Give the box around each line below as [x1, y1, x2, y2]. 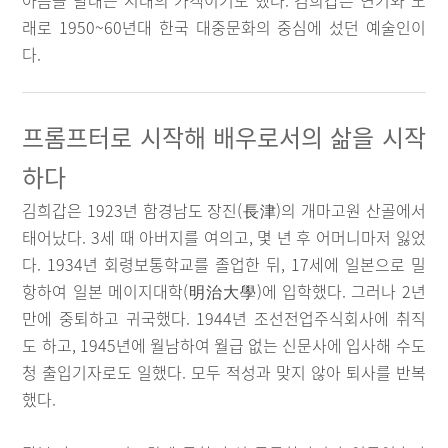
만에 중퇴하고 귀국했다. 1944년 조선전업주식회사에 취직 [22, 306, 426, 330]
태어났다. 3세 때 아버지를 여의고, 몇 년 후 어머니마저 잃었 [22, 225, 426, 249]
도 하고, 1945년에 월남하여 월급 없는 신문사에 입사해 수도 [22, 333, 426, 357]
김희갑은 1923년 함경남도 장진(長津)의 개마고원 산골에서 [22, 198, 426, 222]
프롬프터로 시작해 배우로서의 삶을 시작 [22, 119, 426, 155]
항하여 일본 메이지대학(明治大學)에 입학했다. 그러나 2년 [22, 279, 426, 303]
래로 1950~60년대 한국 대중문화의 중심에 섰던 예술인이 [22, 15, 426, 39]
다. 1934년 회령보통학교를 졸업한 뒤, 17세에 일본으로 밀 [22, 252, 426, 276]
